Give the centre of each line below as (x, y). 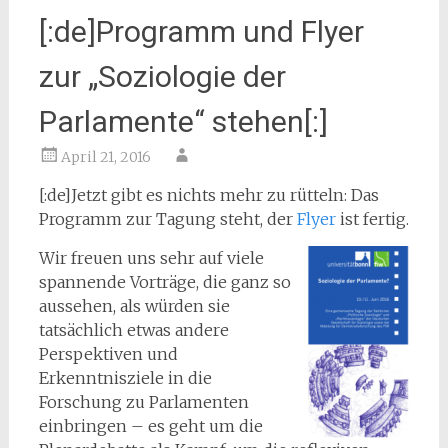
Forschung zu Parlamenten (143, 402)
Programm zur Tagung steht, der (167, 219)
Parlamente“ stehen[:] (183, 121)
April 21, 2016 (105, 157)
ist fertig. (372, 219)
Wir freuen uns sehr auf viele (151, 258)
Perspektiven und (108, 354)
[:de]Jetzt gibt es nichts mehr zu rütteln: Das (208, 195)
